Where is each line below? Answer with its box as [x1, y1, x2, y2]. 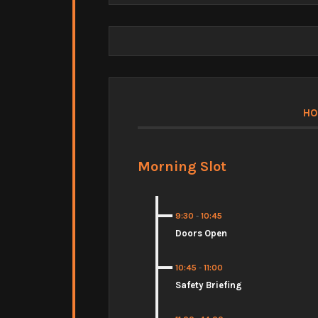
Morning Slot [138, 157, 226, 175]
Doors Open [175, 227, 227, 238]
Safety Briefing [175, 279, 242, 290]
